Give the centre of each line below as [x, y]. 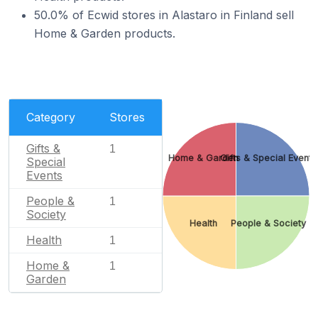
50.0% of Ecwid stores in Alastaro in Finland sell [164, 15]
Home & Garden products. [105, 33]
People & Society [269, 223]
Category [51, 117]
